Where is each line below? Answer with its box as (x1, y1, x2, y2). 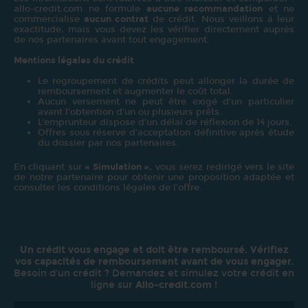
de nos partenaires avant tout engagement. (14, 34, 210, 45)
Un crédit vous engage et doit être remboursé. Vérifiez (19, 243, 289, 256)
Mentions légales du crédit (14, 54, 134, 65)
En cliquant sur (14, 161, 85, 172)
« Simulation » (85, 161, 150, 172)
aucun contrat (84, 13, 148, 24)
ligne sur (91, 278, 135, 291)
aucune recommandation (146, 3, 263, 14)
